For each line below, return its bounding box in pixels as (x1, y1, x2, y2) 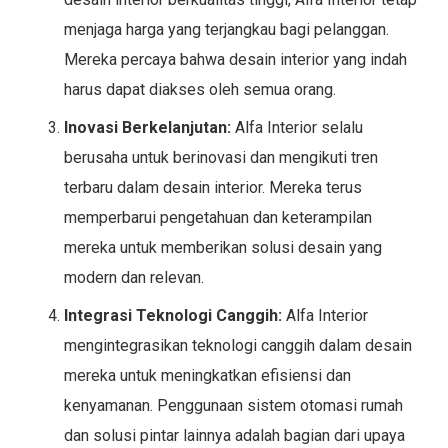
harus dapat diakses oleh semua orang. (64, 79, 336, 99)
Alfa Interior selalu (231, 117, 363, 137)
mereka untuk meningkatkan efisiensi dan (64, 365, 351, 385)
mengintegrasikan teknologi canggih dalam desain (64, 335, 412, 355)
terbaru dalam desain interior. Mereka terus (64, 177, 362, 197)
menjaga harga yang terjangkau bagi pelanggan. (64, 19, 389, 39)
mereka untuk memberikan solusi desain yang (64, 237, 382, 257)
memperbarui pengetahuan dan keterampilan (64, 207, 372, 227)
